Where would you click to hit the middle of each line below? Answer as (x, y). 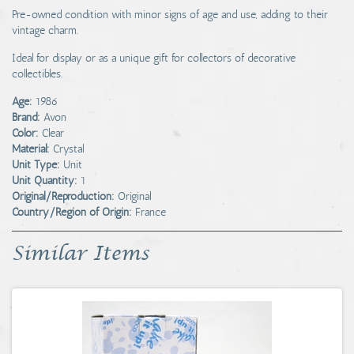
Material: (31, 149)
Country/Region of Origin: (72, 212)
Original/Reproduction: (63, 196)
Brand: (26, 117)
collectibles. (37, 74)
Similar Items (81, 254)
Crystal (68, 149)
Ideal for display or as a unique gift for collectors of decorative (154, 58)
